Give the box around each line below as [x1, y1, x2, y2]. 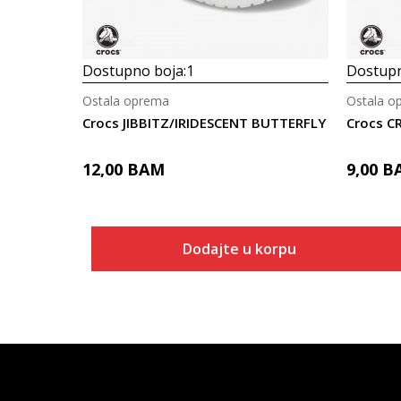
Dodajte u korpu [182, 239, 296, 259]
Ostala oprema [82, 92, 169, 109]
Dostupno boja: [82, 61, 186, 81]
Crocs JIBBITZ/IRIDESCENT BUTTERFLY [82, 114, 326, 132]
